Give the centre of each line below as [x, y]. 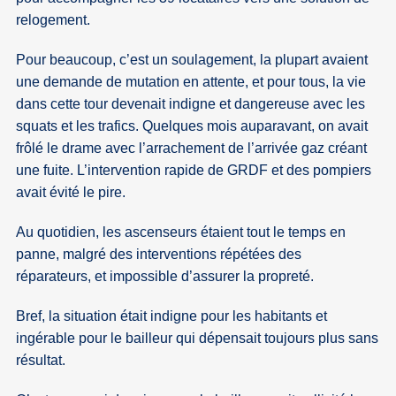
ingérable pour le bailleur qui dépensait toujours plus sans [198, 339]
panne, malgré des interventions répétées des [159, 255]
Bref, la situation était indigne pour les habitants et [172, 316]
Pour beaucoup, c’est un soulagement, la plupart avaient [192, 60]
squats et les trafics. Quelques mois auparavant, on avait [192, 126]
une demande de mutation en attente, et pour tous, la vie [191, 82]
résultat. [41, 361]
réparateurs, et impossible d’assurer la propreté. [165, 277]
